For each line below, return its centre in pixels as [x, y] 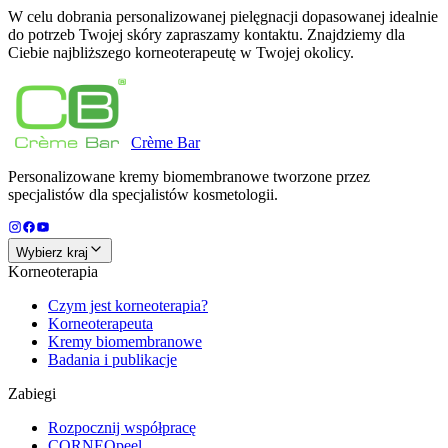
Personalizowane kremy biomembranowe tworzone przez [189, 176]
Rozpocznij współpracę [122, 427]
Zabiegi [32, 393]
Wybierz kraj [52, 252]
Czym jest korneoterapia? [128, 305]
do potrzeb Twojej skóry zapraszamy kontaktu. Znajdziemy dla [206, 34]
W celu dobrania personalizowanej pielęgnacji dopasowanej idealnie [223, 16]
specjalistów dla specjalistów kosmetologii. [143, 194]
